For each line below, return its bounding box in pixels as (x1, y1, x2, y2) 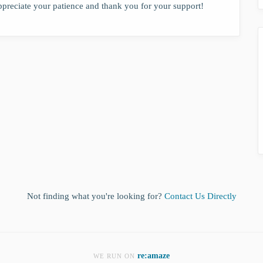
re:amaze (137, 251, 170, 260)
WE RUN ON (93, 252, 137, 259)
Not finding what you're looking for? (26, 191, 164, 201)
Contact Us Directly (164, 191, 237, 201)
